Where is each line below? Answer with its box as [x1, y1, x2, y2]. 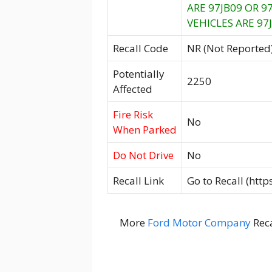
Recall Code [113, 41, 168, 55]
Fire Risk [113, 107, 153, 121]
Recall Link [113, 173, 164, 188]
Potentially [113, 66, 165, 81]
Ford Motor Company [148, 215, 251, 229]
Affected [113, 81, 152, 96]
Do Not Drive [113, 148, 174, 162]
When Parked [113, 122, 177, 137]
